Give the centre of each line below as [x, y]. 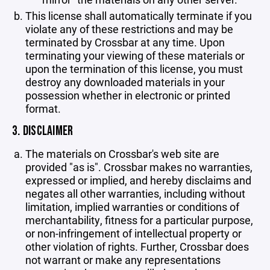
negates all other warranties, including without [135, 193]
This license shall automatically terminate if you [139, 16]
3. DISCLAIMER [43, 131]
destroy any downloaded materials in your [125, 82]
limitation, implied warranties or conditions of [132, 207]
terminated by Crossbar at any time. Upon [125, 42]
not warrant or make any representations [123, 260]
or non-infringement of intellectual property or [133, 233]
